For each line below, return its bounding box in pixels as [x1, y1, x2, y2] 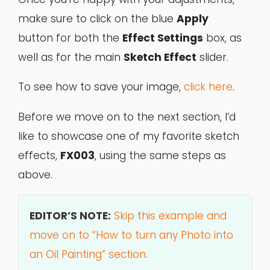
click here [184, 80, 233, 95]
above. [18, 167, 52, 182]
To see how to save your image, [18, 80, 184, 95]
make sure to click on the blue [18, 11, 177, 27]
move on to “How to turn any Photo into [30, 227, 234, 242]
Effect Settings [122, 31, 203, 46]
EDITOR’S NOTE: [30, 208, 111, 223]
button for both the [18, 31, 122, 46]
